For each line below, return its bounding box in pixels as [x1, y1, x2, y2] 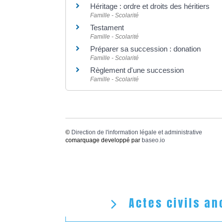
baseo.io [142, 137, 165, 144]
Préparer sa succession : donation [90, 44, 201, 53]
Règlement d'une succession [90, 65, 184, 74]
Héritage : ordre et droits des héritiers [90, 1, 210, 10]
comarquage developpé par [65, 137, 142, 144]
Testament [90, 23, 124, 32]
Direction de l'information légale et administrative [71, 129, 202, 136]
